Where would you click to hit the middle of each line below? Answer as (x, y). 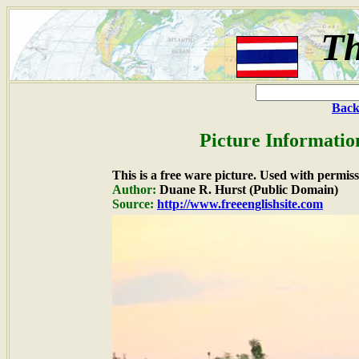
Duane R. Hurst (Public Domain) (247, 190)
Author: (134, 190)
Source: (133, 204)
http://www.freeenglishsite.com (240, 204)
